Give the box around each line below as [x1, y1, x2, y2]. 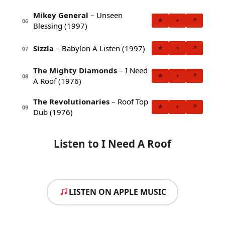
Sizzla [33, 43, 54, 53]
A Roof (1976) [33, 76, 81, 86]
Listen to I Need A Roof [54, 137, 171, 151]
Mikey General [33, 10, 88, 21]
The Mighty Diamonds [33, 65, 117, 76]
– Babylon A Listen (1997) [54, 43, 145, 53]
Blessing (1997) [33, 21, 87, 31]
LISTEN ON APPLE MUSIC [69, 186, 166, 197]
